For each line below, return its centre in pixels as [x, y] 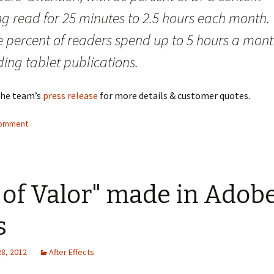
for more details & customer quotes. [174, 95]
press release [70, 95]
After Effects [72, 252]
